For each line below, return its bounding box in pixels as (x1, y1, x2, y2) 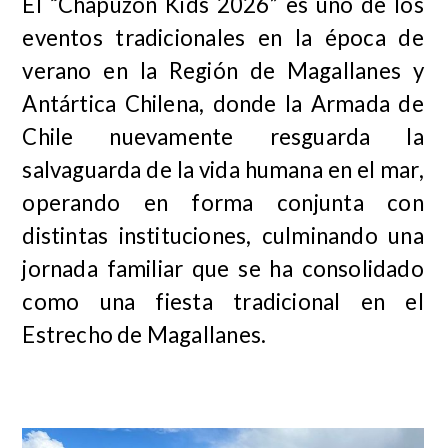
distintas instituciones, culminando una (22, 221, 424, 249)
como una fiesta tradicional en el (22, 287, 424, 315)
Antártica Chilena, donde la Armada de (22, 89, 424, 117)
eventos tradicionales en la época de (22, 23, 424, 51)
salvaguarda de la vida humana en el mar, (22, 155, 424, 183)
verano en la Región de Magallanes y (22, 56, 424, 84)
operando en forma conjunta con (22, 188, 424, 216)
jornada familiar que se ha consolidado (22, 254, 424, 282)
